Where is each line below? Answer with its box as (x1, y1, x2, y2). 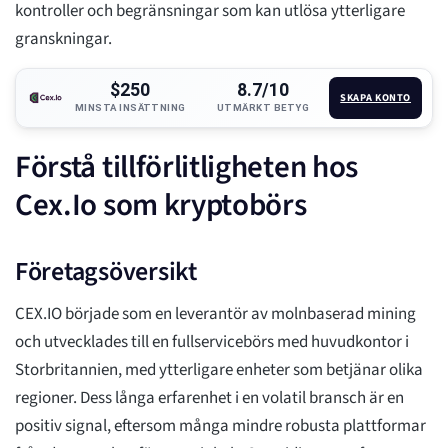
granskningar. (15, 27, 112, 52)
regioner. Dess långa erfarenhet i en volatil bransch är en (15, 386, 404, 411)
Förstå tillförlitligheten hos (15, 145, 359, 190)
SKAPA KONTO (340, 90, 412, 106)
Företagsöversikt (15, 253, 197, 291)
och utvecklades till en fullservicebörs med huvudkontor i (15, 330, 409, 355)
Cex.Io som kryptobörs (15, 183, 307, 228)
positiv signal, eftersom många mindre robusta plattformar (15, 414, 426, 439)
